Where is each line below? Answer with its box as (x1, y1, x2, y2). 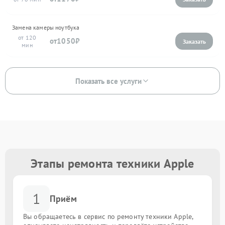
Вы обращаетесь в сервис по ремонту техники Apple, (23, 212, 193, 221)
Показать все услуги (75, 76, 142, 86)
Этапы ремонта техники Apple (31, 156, 194, 171)
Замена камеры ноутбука (12, 24, 80, 31)
